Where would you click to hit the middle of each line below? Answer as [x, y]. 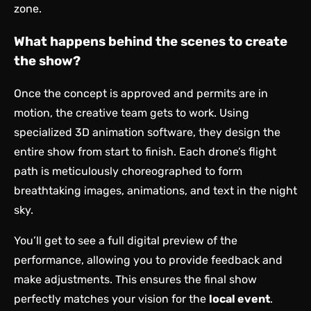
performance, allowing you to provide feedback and [148, 260]
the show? [47, 61]
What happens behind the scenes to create [151, 42]
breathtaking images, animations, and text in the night [155, 190]
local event [239, 299]
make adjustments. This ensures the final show [135, 279]
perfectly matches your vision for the [111, 299]
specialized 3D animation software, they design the [147, 132]
